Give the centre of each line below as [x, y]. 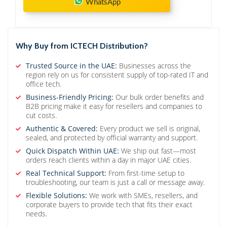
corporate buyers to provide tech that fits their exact [109, 205]
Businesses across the [154, 66]
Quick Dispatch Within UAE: [72, 151]
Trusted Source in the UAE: [71, 66]
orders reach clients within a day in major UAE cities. [108, 160]
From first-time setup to [145, 173]
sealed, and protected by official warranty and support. [112, 138]
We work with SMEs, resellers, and [142, 196]
